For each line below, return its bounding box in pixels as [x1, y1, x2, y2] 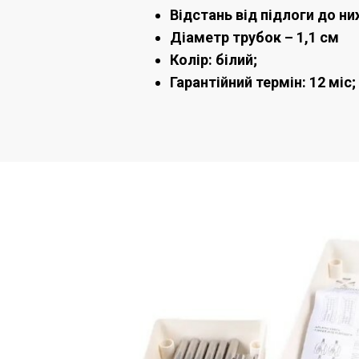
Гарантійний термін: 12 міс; [170, 74, 356, 91]
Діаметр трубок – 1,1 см [170, 29, 339, 46]
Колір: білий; [170, 51, 257, 69]
